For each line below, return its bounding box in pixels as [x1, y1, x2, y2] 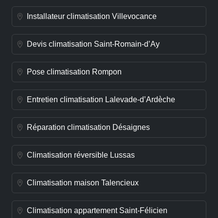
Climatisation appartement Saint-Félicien [27, 206, 167, 215]
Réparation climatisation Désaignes [27, 123, 150, 132]
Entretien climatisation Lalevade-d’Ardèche [27, 95, 175, 104]
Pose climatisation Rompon [27, 68, 122, 76]
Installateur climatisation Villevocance [27, 12, 157, 21]
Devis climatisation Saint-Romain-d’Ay [27, 40, 160, 49]
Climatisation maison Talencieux [27, 179, 139, 187]
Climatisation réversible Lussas [27, 151, 135, 160]
